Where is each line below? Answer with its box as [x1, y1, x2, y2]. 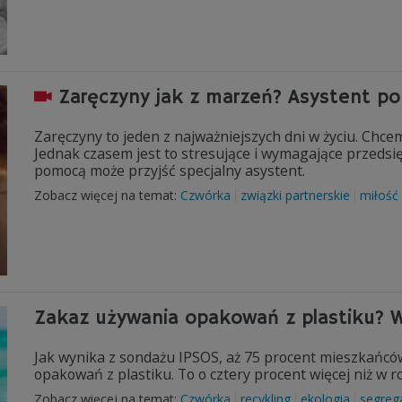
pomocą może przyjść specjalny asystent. [34, 161, 305, 180]
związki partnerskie [240, 187, 350, 204]
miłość [360, 187, 398, 204]
